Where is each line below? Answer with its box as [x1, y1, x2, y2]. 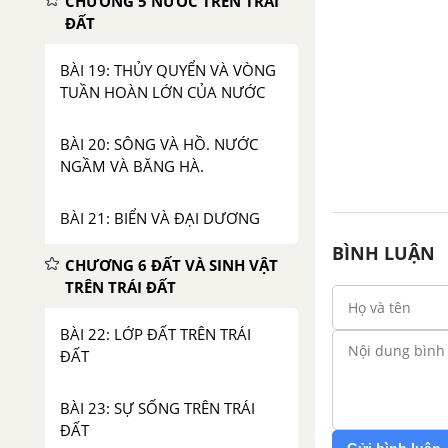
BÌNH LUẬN [332, 241, 435, 265]
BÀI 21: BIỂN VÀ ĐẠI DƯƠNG [60, 208, 260, 228]
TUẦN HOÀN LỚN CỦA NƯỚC [60, 82, 265, 102]
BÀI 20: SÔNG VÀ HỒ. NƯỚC [60, 134, 258, 154]
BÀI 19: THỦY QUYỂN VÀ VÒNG [60, 60, 276, 80]
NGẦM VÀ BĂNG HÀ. [60, 156, 204, 176]
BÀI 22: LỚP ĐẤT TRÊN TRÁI [60, 324, 251, 344]
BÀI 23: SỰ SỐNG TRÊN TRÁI [60, 398, 255, 418]
